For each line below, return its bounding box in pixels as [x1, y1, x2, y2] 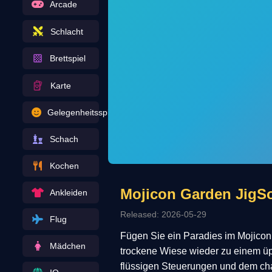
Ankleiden [49, 188, 87, 197]
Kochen [49, 161, 79, 171]
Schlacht [50, 26, 83, 36]
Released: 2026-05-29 [120, 209, 206, 219]
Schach [49, 134, 78, 144]
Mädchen [49, 241, 86, 251]
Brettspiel [49, 53, 86, 63]
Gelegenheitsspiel [47, 107, 116, 117]
